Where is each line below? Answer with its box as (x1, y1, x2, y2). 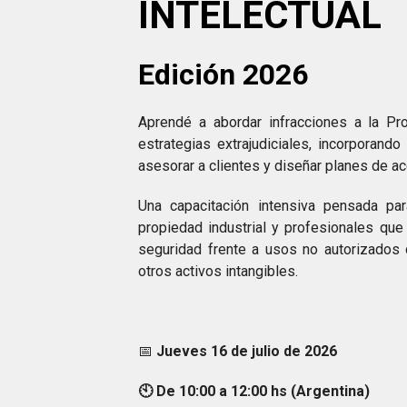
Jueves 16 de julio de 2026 (153, 342, 338, 360)
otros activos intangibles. (138, 263, 299, 280)
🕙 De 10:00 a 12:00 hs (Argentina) (138, 382, 371, 400)
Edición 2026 (138, 57, 309, 92)
